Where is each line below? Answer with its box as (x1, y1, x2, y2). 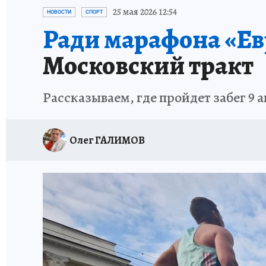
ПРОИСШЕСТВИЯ (197, 2, 261, 12)
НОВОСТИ (47, 9, 71, 15)
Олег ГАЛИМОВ (69, 132, 145, 147)
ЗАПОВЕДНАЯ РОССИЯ (103, 2, 186, 12)
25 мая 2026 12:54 (113, 5, 177, 18)
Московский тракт (43, 47, 254, 83)
